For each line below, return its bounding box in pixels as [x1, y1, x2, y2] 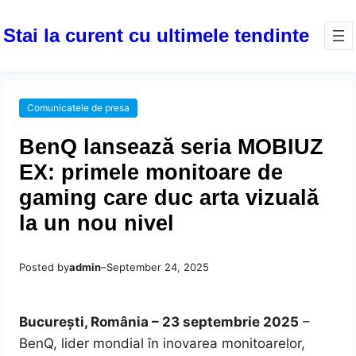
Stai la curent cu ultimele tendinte [3, 24, 310, 46]
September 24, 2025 [106, 261, 210, 274]
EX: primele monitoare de [19, 160, 284, 185]
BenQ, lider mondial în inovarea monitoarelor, [19, 335, 306, 352]
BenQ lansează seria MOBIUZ [19, 134, 324, 160]
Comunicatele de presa [27, 102, 130, 114]
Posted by [19, 261, 70, 274]
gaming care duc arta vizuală [19, 185, 319, 211]
